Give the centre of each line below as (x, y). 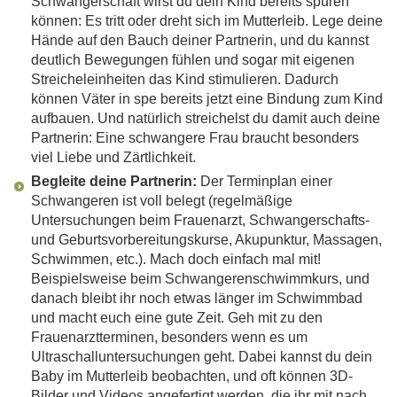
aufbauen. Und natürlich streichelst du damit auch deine (206, 119)
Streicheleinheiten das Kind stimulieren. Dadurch (185, 80)
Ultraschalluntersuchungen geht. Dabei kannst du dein (202, 357)
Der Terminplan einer (265, 182)
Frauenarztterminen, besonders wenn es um (169, 338)
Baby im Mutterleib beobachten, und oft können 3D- (192, 377)
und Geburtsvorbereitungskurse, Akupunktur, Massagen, (206, 240)
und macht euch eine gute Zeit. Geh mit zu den (177, 318)
